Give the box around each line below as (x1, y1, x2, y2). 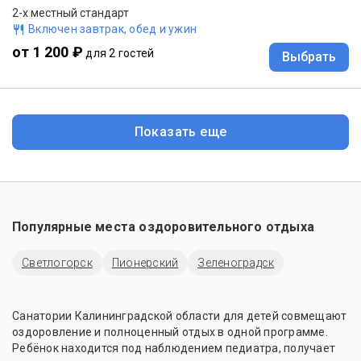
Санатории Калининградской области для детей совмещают (12, 309, 347, 323)
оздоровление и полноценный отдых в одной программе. (12, 326, 328, 339)
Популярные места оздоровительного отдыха (12, 219, 314, 235)
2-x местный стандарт (12, 6, 129, 20)
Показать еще (134, 124, 227, 140)
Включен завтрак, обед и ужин (28, 23, 197, 36)
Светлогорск (22, 256, 93, 270)
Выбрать (282, 49, 336, 65)
